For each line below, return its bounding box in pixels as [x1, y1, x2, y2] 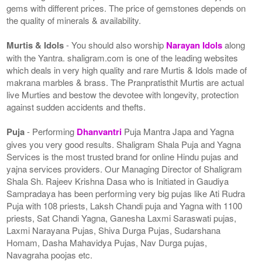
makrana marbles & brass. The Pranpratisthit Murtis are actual [6, 75, 244, 88]
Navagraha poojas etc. [6, 248, 93, 261]
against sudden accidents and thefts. [6, 100, 146, 113]
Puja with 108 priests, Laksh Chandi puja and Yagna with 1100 [6, 199, 243, 212]
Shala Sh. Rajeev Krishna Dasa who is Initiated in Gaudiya [6, 174, 229, 187]
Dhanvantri [77, 125, 122, 138]
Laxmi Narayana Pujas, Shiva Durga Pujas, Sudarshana [6, 223, 221, 236]
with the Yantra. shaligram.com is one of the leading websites [6, 51, 239, 64]
